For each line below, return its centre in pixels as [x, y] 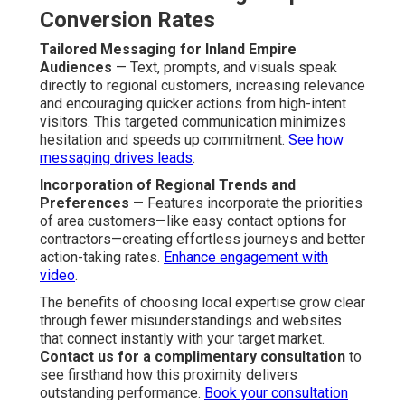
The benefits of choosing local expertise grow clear [202, 303]
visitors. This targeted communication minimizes [193, 122]
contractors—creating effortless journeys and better [202, 240]
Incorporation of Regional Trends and [168, 185]
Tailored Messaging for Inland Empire [168, 50]
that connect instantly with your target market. [182, 339]
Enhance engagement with [246, 258]
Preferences [85, 203]
